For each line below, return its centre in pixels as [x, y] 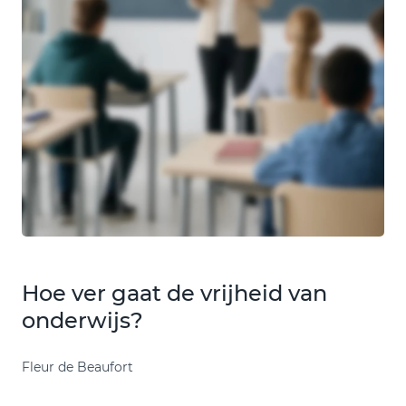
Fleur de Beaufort [77, 367]
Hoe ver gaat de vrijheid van [174, 293]
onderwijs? [82, 320]
